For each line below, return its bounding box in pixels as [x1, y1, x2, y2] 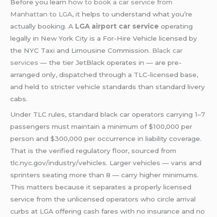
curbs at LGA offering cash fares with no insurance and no [10, 207, 205, 215]
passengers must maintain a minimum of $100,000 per [10, 122, 193, 130]
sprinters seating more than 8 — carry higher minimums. [10, 170, 199, 179]
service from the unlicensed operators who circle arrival [10, 195, 196, 203]
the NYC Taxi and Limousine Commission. [10, 46, 153, 55]
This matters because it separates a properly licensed [10, 183, 192, 191]
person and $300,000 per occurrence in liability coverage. [10, 134, 202, 142]
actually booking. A [10, 22, 76, 31]
